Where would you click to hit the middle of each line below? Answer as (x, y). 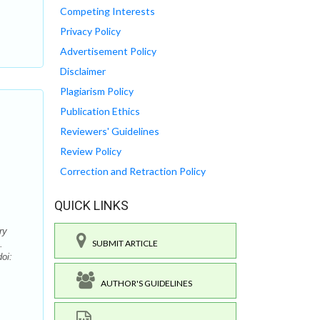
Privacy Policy (90, 31)
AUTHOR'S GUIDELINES (144, 283)
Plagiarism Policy (97, 91)
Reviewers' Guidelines (110, 131)
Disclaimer (83, 71)
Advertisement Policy (108, 51)
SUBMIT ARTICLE (122, 244)
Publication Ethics (100, 111)
